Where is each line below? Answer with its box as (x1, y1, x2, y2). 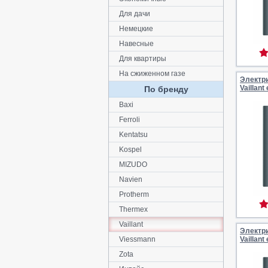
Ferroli (119, 115, 140, 124)
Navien (119, 175, 142, 184)
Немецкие (119, 25, 153, 33)
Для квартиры (119, 54, 166, 63)
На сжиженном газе (119, 69, 185, 78)
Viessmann (119, 235, 156, 243)
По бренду (144, 84, 188, 94)
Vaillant (119, 220, 143, 229)
